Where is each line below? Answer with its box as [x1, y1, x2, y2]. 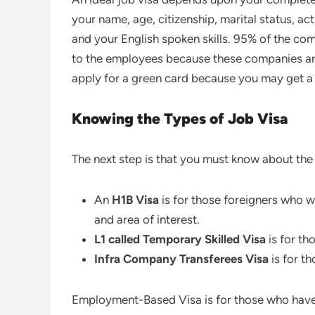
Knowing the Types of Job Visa [72, 110, 288, 128]
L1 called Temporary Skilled [94, 232, 240, 247]
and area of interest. [94, 212, 200, 227]
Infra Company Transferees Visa [94, 252, 269, 266]
